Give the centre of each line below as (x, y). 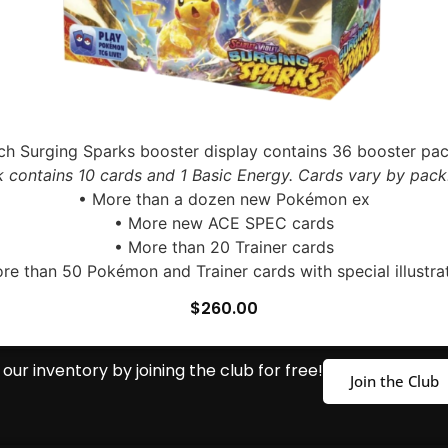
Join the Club (394, 380)
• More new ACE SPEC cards (224, 223)
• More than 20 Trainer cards (224, 247)
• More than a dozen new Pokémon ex (224, 199)
